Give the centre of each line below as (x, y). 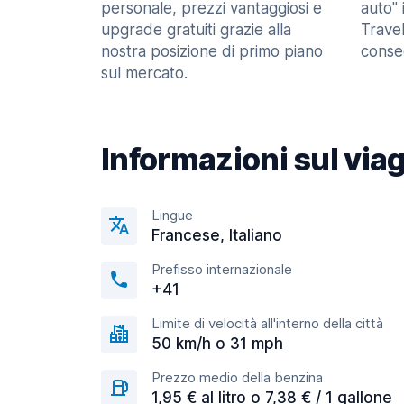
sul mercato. (144, 73)
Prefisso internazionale (222, 269)
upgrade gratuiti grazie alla (196, 30)
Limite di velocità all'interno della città (267, 323)
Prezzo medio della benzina (237, 377)
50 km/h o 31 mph (217, 344)
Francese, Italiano (217, 235)
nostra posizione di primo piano (212, 51)
